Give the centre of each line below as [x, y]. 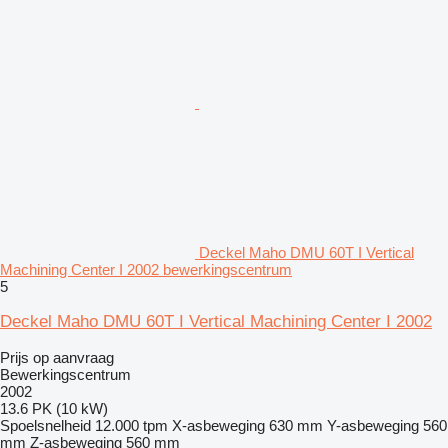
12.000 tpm [131, 426]
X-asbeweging [218, 426]
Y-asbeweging [373, 426]
